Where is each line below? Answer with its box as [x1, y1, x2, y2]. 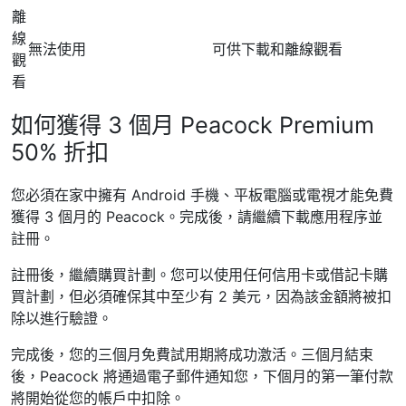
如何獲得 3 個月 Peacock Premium [11, 111, 374, 139]
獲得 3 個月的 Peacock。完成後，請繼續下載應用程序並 [11, 208, 382, 226]
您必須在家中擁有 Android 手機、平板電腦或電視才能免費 [11, 186, 393, 204]
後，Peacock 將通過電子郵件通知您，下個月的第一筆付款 [11, 367, 393, 385]
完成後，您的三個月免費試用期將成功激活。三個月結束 [11, 345, 373, 363]
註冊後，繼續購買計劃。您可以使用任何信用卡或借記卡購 [11, 266, 388, 284]
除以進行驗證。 [11, 309, 112, 327]
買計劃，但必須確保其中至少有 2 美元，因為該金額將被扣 [11, 287, 391, 305]
